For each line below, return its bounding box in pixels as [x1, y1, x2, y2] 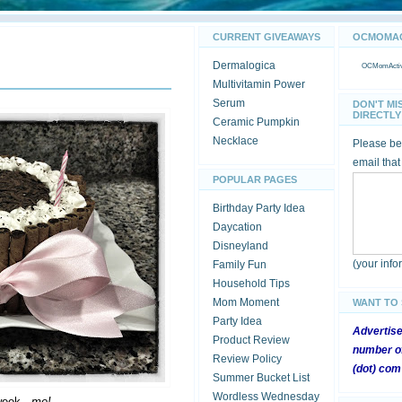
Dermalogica [213, 59, 275, 72]
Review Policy [213, 353, 282, 365]
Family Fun [213, 258, 267, 271]
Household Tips [213, 277, 290, 290]
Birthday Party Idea [213, 202, 305, 214]
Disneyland [213, 240, 268, 252]
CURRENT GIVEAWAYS [213, 31, 320, 42]
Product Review [213, 334, 290, 346]
